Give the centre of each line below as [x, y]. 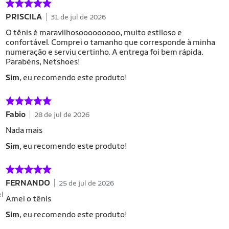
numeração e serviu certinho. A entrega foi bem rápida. [105, 52]
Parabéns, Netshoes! [43, 62]
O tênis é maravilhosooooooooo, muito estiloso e [94, 32]
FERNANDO [28, 183]
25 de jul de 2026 [86, 183]
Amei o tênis [28, 199]
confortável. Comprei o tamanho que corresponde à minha [110, 42]
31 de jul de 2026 [78, 17]
